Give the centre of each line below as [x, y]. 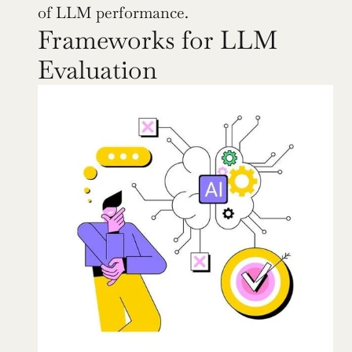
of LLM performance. [113, 12]
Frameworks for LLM [158, 39]
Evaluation [97, 69]
